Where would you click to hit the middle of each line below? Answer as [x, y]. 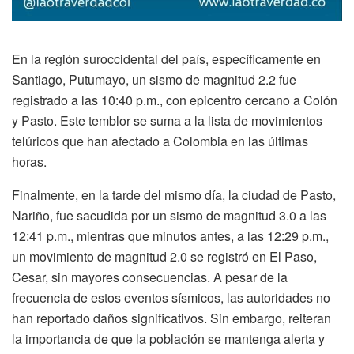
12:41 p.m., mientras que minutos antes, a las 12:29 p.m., [170, 235]
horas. [29, 161]
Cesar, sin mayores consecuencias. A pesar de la [150, 277]
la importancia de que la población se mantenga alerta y [168, 338]
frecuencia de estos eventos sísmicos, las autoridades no [171, 297]
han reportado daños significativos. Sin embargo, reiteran [171, 318]
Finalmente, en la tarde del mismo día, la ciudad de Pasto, [174, 194]
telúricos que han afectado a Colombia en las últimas [160, 141]
